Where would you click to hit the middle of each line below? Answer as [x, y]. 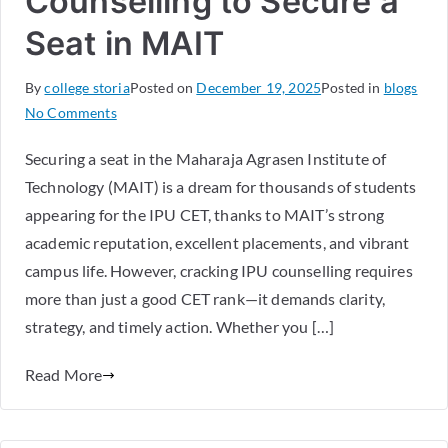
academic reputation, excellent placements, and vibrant [217, 243]
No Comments [71, 113]
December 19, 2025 [259, 88]
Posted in [352, 88]
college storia [87, 88]
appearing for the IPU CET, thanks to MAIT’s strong [205, 215]
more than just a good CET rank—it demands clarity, [205, 299]
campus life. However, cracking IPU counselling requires [219, 271]
